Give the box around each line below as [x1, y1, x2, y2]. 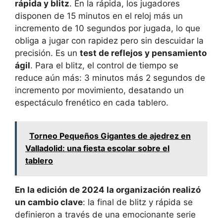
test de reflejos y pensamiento [80, 48, 207, 58]
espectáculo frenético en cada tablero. [15, 97, 168, 108]
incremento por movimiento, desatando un [15, 85, 184, 95]
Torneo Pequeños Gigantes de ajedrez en [29, 131, 191, 141]
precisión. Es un [15, 48, 80, 58]
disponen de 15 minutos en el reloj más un [15, 10, 183, 21]
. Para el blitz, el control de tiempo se [30, 60, 178, 70]
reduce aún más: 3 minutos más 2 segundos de [15, 72, 205, 83]
